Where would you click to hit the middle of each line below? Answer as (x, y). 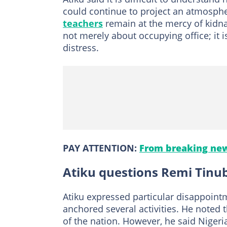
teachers (83, 24)
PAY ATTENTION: (101, 148)
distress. (81, 48)
